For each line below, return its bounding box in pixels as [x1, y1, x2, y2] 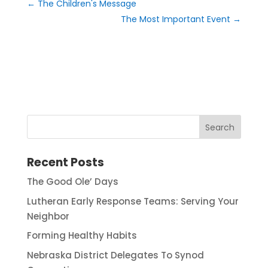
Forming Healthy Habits [26, 229, 137, 242]
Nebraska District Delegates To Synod [26, 248, 204, 261]
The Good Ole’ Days [26, 175, 118, 188]
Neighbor [26, 209, 69, 223]
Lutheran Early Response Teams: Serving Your [26, 194, 239, 208]
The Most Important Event [121, 13, 231, 25]
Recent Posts [26, 154, 104, 170]
